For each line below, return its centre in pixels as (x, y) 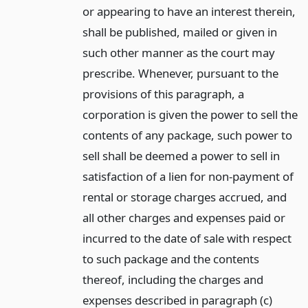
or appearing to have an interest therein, (189, 11)
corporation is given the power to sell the (190, 114)
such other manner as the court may (178, 52)
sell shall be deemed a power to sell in (181, 155)
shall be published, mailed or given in (179, 32)
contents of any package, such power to (187, 135)
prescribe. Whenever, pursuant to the (180, 73)
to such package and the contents (170, 258)
